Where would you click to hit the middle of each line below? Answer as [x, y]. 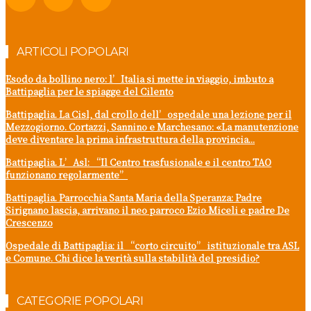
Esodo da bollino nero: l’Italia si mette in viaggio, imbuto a [140, 79]
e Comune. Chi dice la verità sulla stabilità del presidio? [133, 258]
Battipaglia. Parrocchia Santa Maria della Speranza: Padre [134, 198]
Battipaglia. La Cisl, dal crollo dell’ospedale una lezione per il [149, 115]
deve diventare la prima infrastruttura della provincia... [130, 140]
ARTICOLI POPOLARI [73, 52]
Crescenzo [29, 223]
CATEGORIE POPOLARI [80, 301]
